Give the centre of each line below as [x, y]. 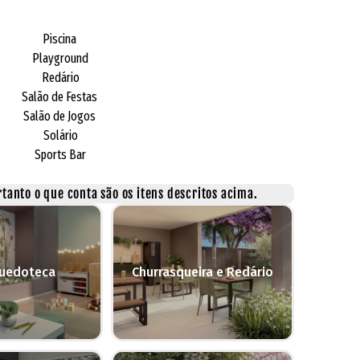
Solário [60, 135]
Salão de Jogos [60, 116]
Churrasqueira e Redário [202, 272]
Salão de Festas [60, 96]
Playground [60, 58]
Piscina [60, 39]
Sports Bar [60, 154]
